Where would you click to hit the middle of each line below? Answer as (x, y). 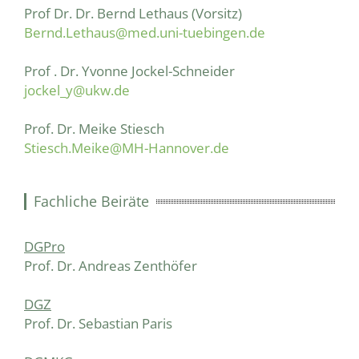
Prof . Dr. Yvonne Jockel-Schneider (129, 71)
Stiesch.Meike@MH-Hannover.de (127, 147)
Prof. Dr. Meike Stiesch (94, 128)
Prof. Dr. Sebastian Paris (98, 324)
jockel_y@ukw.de (77, 90)
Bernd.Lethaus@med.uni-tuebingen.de (145, 32)
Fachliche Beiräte (92, 201)
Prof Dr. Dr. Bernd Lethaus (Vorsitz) (133, 13)
